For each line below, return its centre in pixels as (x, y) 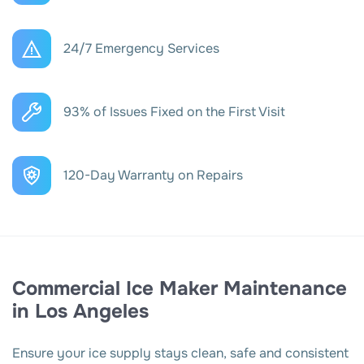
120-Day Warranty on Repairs (153, 175)
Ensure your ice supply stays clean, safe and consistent (180, 353)
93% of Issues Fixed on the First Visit (174, 112)
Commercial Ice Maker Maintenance (180, 289)
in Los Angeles (80, 312)
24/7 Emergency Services (141, 49)
